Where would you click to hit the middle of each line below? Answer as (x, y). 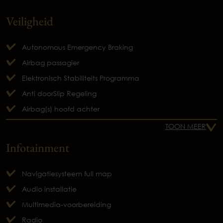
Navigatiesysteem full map (67, 173)
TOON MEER (186, 126)
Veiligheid (30, 21)
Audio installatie (49, 189)
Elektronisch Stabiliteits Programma (81, 78)
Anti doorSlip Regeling (59, 93)
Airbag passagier (51, 62)
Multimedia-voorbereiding (66, 204)
